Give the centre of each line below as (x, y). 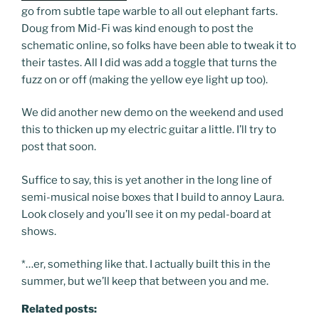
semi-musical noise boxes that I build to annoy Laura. (153, 197)
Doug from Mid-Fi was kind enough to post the (137, 28)
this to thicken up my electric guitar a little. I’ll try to (149, 130)
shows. (39, 231)
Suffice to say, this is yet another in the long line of (147, 180)
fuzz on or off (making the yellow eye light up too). (145, 79)
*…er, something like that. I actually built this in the (146, 265)
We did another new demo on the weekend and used (152, 113)
